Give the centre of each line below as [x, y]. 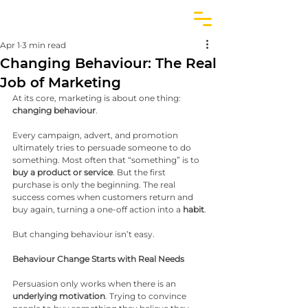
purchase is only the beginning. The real [95, 185]
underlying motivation [59, 296]
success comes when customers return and [104, 197]
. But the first [140, 172]
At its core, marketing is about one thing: [98, 98]
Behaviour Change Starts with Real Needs [98, 259]
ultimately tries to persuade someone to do [103, 147]
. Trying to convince [147, 296]
